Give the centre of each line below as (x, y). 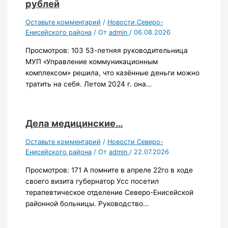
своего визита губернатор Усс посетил (92, 181)
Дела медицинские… (74, 123)
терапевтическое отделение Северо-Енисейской (109, 192)
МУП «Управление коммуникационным (91, 61)
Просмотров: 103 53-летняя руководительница (106, 50)
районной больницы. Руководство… (87, 203)
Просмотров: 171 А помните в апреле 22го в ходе (109, 170)
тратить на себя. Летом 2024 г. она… (88, 84)
